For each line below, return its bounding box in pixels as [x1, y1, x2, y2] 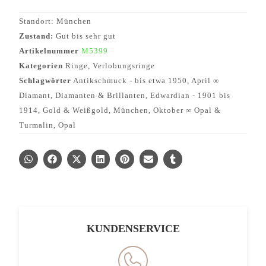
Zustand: [19, 31, 56, 41]
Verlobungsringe [93, 61, 155, 71]
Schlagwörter [19, 76, 71, 85]
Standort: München [19, 17, 91, 26]
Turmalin [19, 121, 53, 130]
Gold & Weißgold [43, 106, 109, 115]
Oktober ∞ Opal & [153, 106, 221, 115]
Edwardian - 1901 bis [150, 91, 230, 100]
